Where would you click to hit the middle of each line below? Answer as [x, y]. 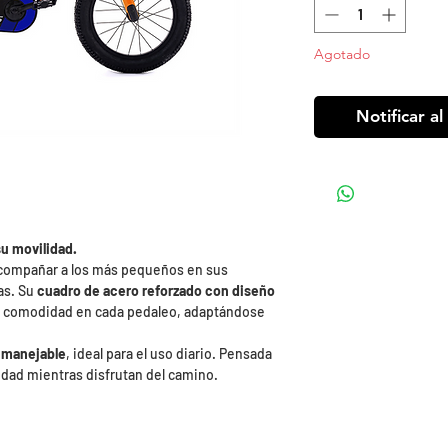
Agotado [342, 54]
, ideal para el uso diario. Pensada [169, 353]
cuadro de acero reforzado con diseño [156, 290]
